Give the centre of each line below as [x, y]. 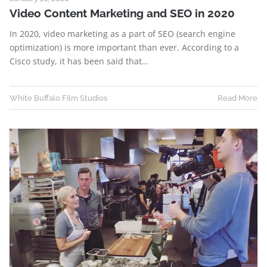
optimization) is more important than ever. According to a [124, 47]
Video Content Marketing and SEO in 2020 [122, 13]
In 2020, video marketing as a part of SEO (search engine [122, 33]
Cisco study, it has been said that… [79, 61]
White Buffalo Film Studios [58, 97]
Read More [237, 97]
